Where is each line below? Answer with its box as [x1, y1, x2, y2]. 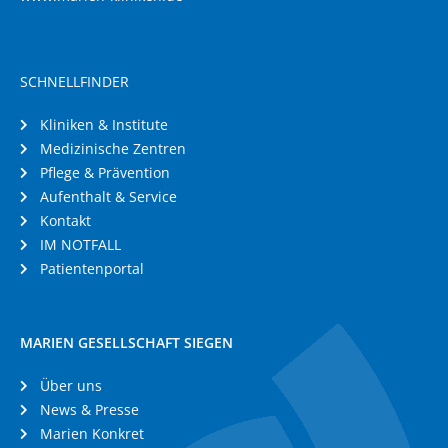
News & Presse [40, 400, 139, 419]
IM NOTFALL [40, 235, 121, 254]
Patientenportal [40, 259, 144, 278]
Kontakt [40, 211, 91, 230]
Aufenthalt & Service [40, 187, 177, 206]
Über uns [40, 376, 102, 395]
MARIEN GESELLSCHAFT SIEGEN [20, 333, 233, 352]
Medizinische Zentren [40, 139, 186, 158]
